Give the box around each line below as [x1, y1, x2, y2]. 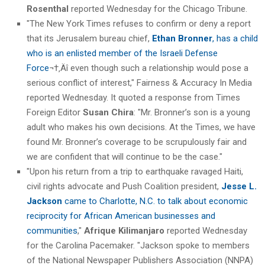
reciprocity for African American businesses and [27, 210, 215, 221]
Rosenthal [27, 3, 69, 14]
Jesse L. [221, 180, 257, 192]
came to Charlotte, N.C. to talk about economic [62, 195, 248, 206]
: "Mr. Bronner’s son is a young [134, 106, 250, 118]
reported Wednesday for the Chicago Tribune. [69, 3, 247, 14]
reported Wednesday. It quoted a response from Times [27, 92, 240, 103]
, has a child [212, 33, 258, 44]
